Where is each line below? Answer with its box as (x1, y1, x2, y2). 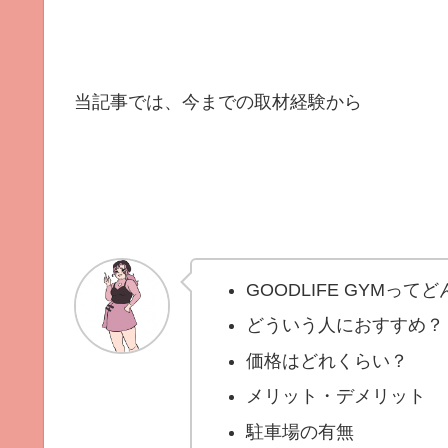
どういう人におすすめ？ (245, 315, 444, 336)
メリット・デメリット (245, 386, 426, 407)
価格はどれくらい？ (245, 350, 408, 371)
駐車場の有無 (245, 422, 354, 443)
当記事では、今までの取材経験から (74, 92, 362, 113)
